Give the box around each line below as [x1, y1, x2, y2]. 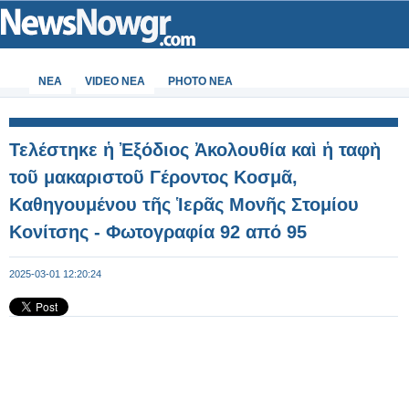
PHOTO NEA [168, 75, 233, 88]
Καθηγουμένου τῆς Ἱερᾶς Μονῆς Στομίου [9, 194, 359, 215]
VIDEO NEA [85, 75, 145, 88]
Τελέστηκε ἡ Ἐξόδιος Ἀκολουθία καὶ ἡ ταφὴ [9, 140, 381, 160]
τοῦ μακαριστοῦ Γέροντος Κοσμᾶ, [9, 167, 298, 187]
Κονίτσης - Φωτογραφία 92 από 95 [9, 222, 307, 242]
